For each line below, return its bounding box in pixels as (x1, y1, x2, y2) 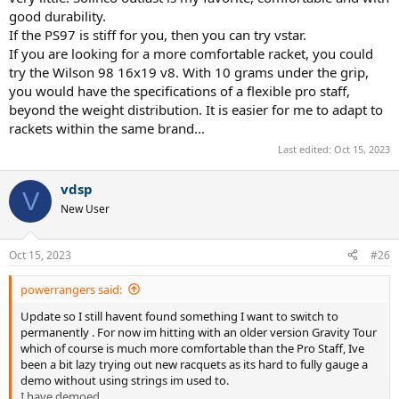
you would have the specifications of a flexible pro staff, (9, 81, 350, 100)
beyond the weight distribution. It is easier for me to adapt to (9, 100, 383, 118)
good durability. (9, 6, 106, 25)
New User (61, 201, 110, 216)
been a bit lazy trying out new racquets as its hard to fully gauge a (20, 355, 368, 372)
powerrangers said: (20, 281, 122, 297)
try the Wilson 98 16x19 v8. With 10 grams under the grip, (9, 62, 369, 81)
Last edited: (278, 142, 334, 156)
